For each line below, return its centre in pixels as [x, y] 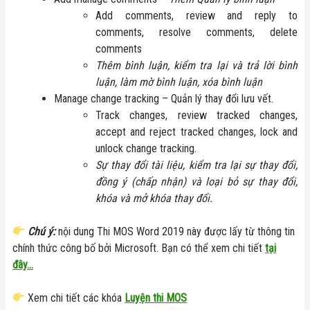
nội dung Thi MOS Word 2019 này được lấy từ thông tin [175, 231]
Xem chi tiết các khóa [76, 298]
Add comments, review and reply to [197, 15]
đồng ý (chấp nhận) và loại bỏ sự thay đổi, [197, 181]
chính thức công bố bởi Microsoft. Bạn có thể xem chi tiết [139, 248]
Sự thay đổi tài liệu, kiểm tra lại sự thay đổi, [197, 165]
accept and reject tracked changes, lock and [197, 131]
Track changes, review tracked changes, [197, 115]
